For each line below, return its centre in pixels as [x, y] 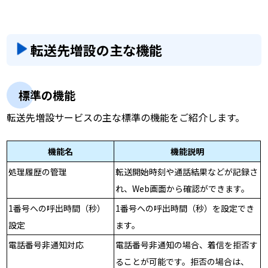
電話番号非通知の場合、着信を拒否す [187, 245]
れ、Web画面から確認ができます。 [183, 189]
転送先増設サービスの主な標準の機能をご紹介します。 [126, 117]
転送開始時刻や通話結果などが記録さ [187, 172]
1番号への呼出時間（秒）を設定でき [185, 208]
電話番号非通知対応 [46, 245]
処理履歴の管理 [38, 172]
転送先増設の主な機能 [97, 49]
